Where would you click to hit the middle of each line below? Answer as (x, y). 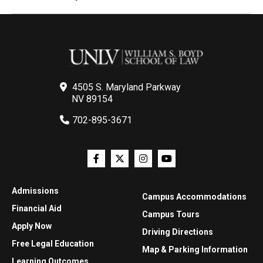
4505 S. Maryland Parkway (126, 87)
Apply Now (32, 226)
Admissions (35, 191)
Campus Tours (171, 215)
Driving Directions (178, 232)
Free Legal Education (53, 244)
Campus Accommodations (194, 197)
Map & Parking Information (195, 250)
